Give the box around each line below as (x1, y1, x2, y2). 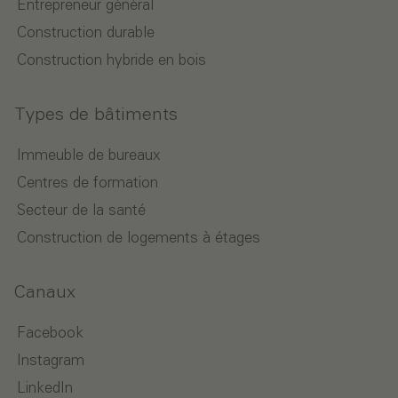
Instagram (17, 354, 84, 370)
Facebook (17, 326, 84, 342)
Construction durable (17, 26, 155, 42)
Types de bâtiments (14, 107, 178, 125)
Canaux (14, 284, 76, 303)
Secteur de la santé (17, 203, 146, 219)
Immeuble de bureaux (17, 148, 161, 164)
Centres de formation (17, 176, 158, 192)
